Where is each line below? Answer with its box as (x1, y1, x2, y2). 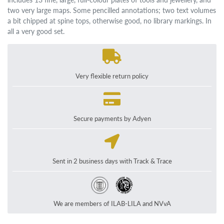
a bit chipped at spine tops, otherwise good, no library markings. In (7, 15, 212, 26)
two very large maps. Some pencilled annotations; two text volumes (7, 5, 216, 15)
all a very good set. (7, 26, 65, 36)
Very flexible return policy (75, 71, 148, 81)
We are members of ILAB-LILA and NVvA (53, 199, 171, 208)
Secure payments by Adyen (73, 114, 151, 123)
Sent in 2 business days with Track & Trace (52, 156, 172, 166)
